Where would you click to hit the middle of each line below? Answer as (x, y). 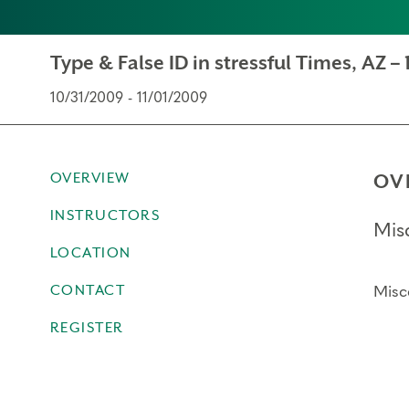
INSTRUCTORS (105, 215)
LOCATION (90, 253)
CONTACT (87, 290)
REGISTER (87, 328)
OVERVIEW (90, 178)
